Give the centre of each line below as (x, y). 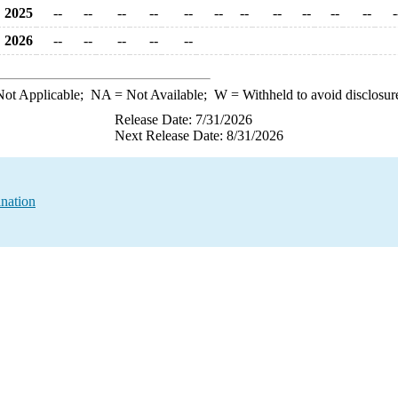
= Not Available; (162, 95)
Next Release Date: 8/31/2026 (199, 135)
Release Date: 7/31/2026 (183, 119)
